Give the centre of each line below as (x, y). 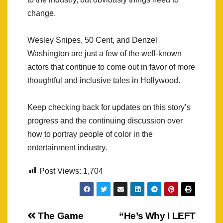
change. (42, 13)
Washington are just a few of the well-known (105, 53)
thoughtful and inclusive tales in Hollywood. (104, 80)
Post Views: (60, 171)
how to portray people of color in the (90, 134)
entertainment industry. (67, 147)
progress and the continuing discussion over (105, 120)
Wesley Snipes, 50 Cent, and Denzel (92, 40)
